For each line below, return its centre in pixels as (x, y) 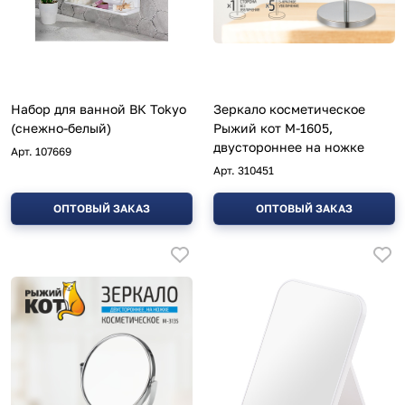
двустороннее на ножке (289, 147)
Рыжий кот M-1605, (273, 128)
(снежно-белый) (61, 128)
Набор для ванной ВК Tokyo (99, 109)
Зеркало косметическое (289, 109)
